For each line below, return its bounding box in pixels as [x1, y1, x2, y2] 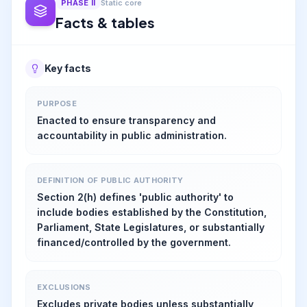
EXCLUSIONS [37, 282, 91, 292]
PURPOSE [37, 99, 77, 108]
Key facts [45, 62, 91, 74]
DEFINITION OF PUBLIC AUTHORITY [37, 175, 184, 185]
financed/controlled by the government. [37, 236, 231, 248]
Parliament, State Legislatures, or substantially [37, 221, 265, 233]
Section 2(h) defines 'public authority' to [37, 191, 234, 203]
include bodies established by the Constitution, [37, 206, 267, 218]
